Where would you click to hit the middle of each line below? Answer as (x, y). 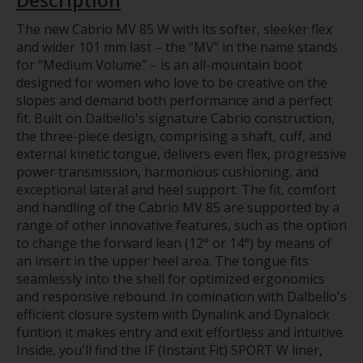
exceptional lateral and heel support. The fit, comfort (176, 190)
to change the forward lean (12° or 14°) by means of (174, 243)
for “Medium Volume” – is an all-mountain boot (159, 65)
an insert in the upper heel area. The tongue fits (162, 261)
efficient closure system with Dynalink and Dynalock (173, 315)
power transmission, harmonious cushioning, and (167, 172)
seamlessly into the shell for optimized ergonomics (171, 279)
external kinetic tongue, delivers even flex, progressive (181, 154)
